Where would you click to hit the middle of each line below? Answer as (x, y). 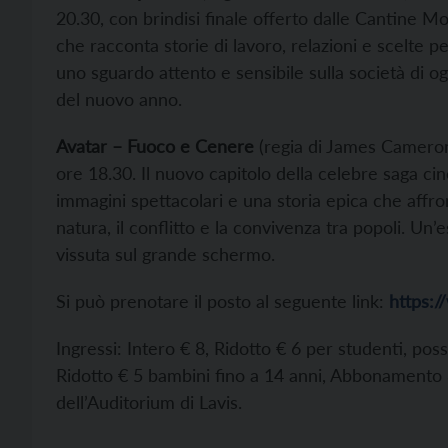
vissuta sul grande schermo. (165, 254)
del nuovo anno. (119, 99)
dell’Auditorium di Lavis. (149, 402)
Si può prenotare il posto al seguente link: (222, 301)
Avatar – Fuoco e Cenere (155, 146)
